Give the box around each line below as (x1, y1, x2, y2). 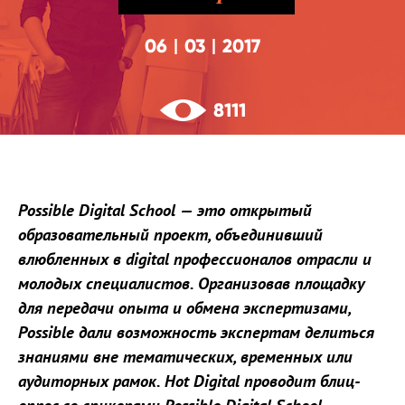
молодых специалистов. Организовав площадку (18, 272, 364, 294)
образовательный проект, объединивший (18, 223, 323, 245)
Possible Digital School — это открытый (18, 199, 312, 221)
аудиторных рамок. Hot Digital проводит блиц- (18, 370, 360, 391)
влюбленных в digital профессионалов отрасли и (18, 248, 372, 269)
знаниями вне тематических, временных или (18, 345, 353, 367)
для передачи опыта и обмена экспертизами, (18, 297, 351, 318)
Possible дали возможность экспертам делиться (18, 321, 374, 343)
